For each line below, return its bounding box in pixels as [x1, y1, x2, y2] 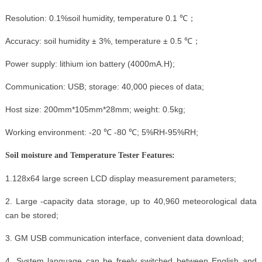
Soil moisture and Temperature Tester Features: [5, 150, 175, 160]
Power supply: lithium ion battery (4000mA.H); [5, 58, 175, 68]
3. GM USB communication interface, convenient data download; [5, 233, 244, 243]
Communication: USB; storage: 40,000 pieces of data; [5, 81, 204, 91]
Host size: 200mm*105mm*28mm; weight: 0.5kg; [5, 104, 185, 114]
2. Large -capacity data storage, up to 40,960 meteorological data [5, 196, 257, 206]
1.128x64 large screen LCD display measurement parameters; [5, 173, 236, 183]
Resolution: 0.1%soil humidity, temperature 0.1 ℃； [5, 13, 196, 23]
